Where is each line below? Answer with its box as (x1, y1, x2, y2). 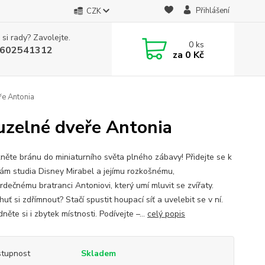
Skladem (80, 248, 116, 259)
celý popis (147, 208, 185, 219)
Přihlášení (195, 5, 230, 16)
